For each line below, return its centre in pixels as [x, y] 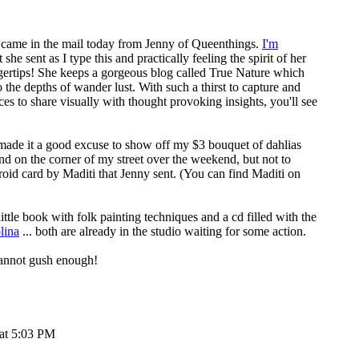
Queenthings [224, 44]
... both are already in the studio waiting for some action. [163, 231]
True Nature [240, 73]
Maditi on [276, 173]
